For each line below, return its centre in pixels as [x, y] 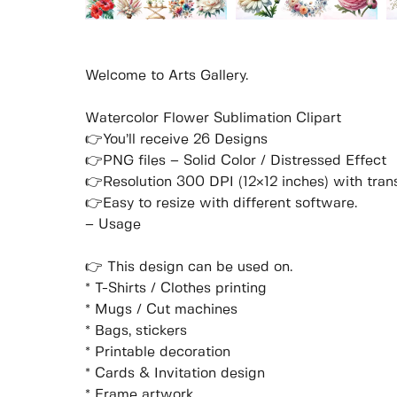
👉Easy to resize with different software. [221, 204]
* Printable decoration [158, 353]
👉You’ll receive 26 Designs [176, 140]
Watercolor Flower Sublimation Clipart [213, 119]
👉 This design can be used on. [189, 268]
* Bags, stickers [136, 331]
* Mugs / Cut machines [161, 310]
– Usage [113, 225]
